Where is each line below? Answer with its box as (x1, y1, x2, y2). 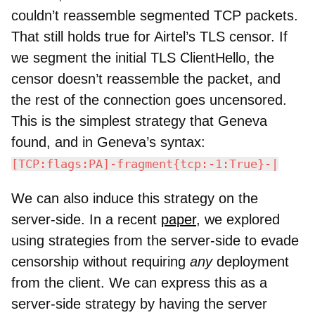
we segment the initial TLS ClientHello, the (11, 50, 274, 66)
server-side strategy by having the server (11, 296, 267, 312)
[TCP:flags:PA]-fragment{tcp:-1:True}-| (11, 157, 278, 172)
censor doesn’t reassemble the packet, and (11, 71, 281, 87)
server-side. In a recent (11, 212, 161, 228)
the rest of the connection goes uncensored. (11, 92, 287, 108)
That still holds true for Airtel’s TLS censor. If (11, 29, 288, 45)
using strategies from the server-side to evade (11, 233, 299, 249)
